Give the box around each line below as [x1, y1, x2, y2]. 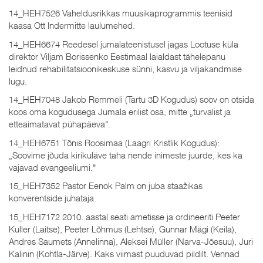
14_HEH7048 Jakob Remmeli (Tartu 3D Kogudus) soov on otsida [9, 94, 254, 104]
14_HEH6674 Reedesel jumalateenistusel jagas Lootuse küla [9, 38, 238, 49]
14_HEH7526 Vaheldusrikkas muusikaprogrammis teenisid [9, 8, 232, 18]
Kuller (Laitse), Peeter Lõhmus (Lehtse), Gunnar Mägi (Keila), [9, 223, 237, 234]
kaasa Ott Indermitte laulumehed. [9, 20, 135, 31]
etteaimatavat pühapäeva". [9, 119, 111, 129]
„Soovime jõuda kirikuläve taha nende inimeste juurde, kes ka [9, 149, 242, 160]
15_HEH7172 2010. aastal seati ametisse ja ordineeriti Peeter [9, 211, 240, 222]
